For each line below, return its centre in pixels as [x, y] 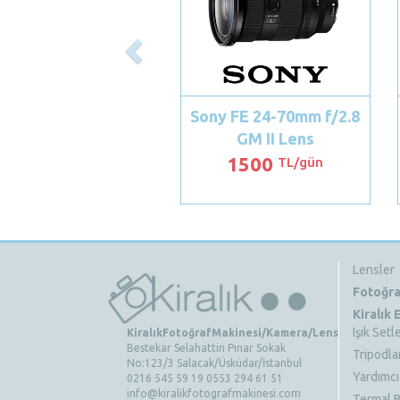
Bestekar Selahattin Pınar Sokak [206, 347]
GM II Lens [275, 139]
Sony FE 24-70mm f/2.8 [275, 117]
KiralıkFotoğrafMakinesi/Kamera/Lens [233, 332]
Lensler [373, 270]
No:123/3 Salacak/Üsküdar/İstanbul [214, 362]
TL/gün [301, 162]
